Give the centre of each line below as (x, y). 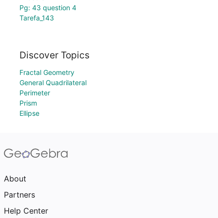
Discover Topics (54, 55)
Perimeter (35, 93)
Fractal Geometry (47, 72)
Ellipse (29, 113)
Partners (19, 195)
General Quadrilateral (53, 82)
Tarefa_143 (37, 18)
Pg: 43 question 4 (48, 8)
